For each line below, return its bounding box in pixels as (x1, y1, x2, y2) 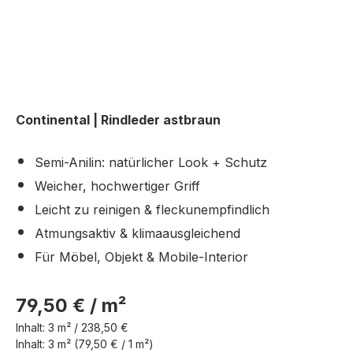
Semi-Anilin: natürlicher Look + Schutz (35, 154, 267, 170)
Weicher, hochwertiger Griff (35, 178, 200, 194)
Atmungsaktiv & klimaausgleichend (35, 225, 240, 241)
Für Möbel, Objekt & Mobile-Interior (35, 249, 248, 265)
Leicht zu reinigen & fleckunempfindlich (35, 202, 269, 217)
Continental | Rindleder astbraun (16, 112, 221, 128)
